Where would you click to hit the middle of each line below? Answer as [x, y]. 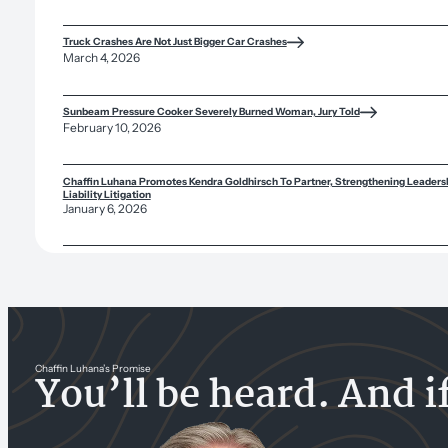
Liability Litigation [106, 194]
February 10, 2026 [111, 127]
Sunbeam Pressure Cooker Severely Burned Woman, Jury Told [211, 111]
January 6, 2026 [104, 208]
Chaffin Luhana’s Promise [93, 368]
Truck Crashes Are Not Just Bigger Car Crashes [174, 41]
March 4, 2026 [101, 57]
